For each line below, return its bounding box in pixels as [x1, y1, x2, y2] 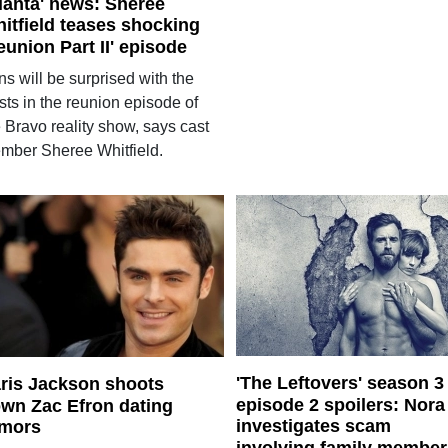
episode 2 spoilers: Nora [235, 394, 445, 415]
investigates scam [235, 416, 391, 437]
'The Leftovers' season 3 [235, 372, 444, 393]
